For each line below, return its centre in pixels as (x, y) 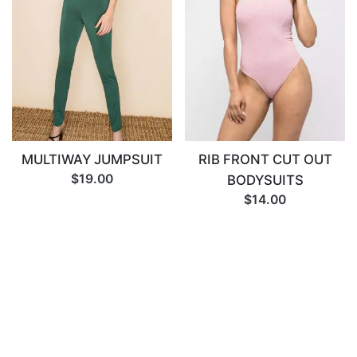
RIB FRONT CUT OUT (265, 160)
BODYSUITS (265, 180)
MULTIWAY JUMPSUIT (92, 160)
